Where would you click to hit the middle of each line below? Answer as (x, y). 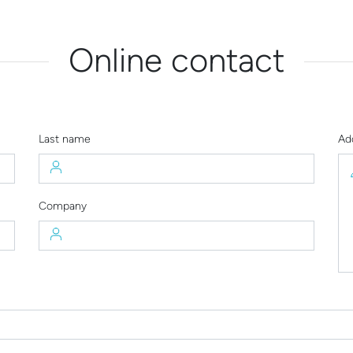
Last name (65, 139)
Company (63, 206)
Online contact (176, 60)
